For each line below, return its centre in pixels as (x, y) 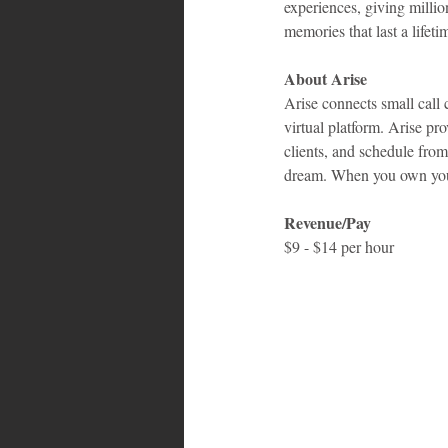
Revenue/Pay (327, 223)
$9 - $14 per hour (339, 247)
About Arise (325, 79)
